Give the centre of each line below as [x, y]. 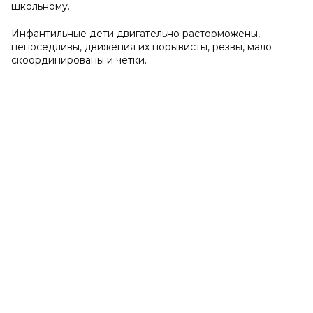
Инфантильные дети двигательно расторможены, [136, 34]
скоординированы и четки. [79, 60]
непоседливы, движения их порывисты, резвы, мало [141, 47]
